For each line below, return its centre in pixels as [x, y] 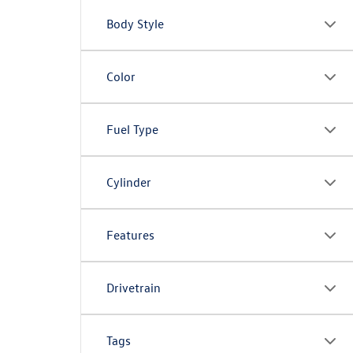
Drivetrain [134, 288]
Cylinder [129, 182]
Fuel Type [132, 129]
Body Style [135, 24]
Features [130, 235]
